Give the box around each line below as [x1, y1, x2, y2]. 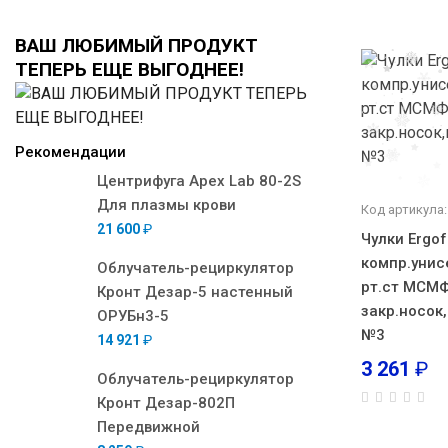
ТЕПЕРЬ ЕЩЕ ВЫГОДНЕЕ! [15, 58, 244, 81]
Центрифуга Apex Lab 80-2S [97, 172, 301, 190]
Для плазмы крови [97, 196, 236, 214]
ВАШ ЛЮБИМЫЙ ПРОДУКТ [15, 34, 258, 57]
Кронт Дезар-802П [97, 394, 235, 412]
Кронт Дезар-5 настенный [97, 283, 293, 301]
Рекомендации [15, 143, 126, 161]
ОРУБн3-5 [97, 307, 169, 325]
